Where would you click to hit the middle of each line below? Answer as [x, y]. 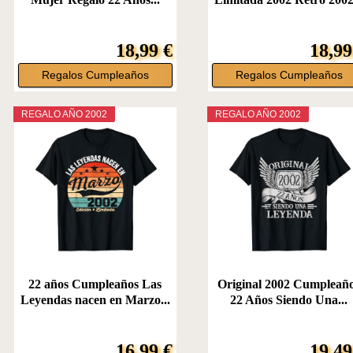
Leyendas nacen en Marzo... [95, 299]
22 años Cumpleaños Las [95, 284]
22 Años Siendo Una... [289, 299]
